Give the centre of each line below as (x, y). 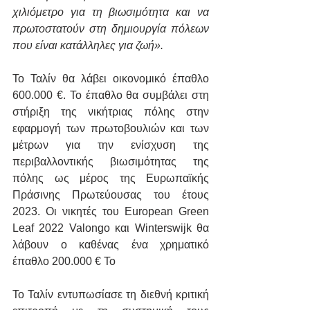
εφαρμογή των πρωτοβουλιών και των (111, 129)
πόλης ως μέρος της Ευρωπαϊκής (111, 179)
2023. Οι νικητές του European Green (111, 212)
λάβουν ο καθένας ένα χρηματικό (111, 245)
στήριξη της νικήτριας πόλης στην (111, 112)
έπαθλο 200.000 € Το (64, 262)
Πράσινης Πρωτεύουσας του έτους (111, 195)
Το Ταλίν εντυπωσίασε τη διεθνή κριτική (111, 295)
